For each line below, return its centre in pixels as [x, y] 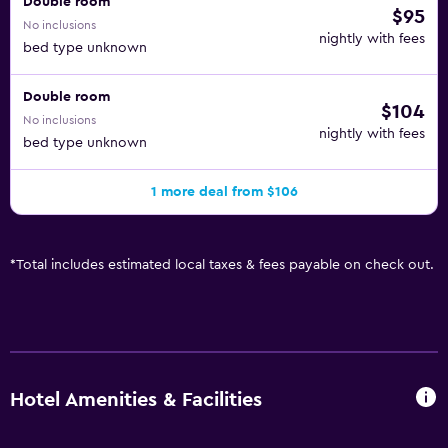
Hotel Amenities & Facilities [136, 399]
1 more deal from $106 [224, 192]
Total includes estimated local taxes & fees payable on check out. [225, 265]
